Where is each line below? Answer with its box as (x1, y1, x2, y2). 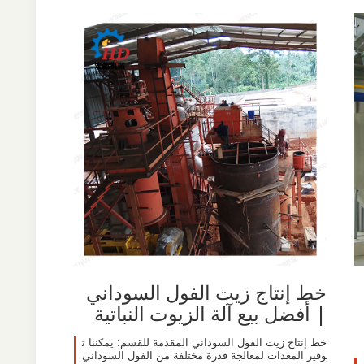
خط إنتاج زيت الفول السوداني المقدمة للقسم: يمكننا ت (81, 336, 327, 349)
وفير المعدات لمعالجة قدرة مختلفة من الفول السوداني (81, 349, 327, 362)
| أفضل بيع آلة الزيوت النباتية (93, 299, 327, 327)
